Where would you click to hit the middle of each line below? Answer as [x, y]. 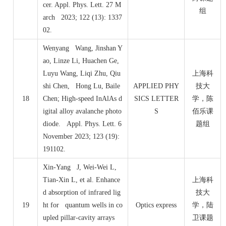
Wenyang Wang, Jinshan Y [83, 48]
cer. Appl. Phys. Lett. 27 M [82, 5]
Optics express [156, 205]
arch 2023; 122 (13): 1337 [82, 18]
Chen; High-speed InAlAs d [82, 99]
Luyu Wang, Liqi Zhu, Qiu [82, 74]
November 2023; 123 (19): [81, 137]
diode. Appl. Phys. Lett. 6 [82, 124]
